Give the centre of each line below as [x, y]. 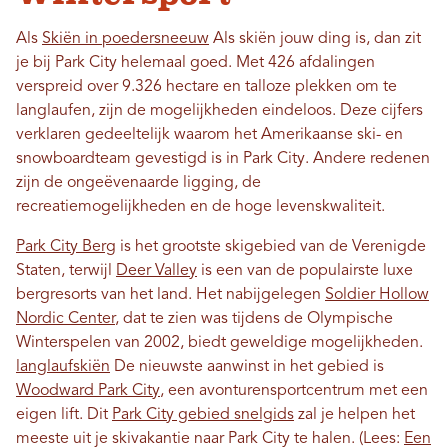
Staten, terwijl [66, 271]
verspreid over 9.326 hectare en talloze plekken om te [206, 87]
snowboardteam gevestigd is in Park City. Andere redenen [223, 159]
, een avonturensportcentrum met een [294, 391]
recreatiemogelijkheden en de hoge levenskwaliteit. [200, 207]
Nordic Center [65, 319]
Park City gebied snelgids [203, 415]
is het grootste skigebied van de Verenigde [271, 247]
